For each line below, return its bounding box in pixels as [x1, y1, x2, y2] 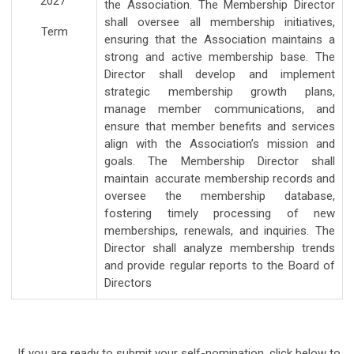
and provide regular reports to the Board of [104, 258, 335, 273]
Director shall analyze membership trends [104, 240, 335, 255]
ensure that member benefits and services [104, 119, 335, 134]
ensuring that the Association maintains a [104, 32, 335, 47]
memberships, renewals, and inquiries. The [104, 223, 335, 238]
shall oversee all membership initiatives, [104, 14, 335, 29]
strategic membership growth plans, [104, 84, 335, 99]
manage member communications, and [104, 101, 335, 116]
